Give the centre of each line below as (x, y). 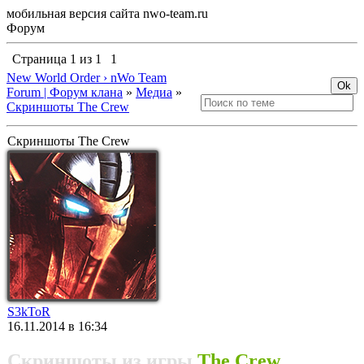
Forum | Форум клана (65, 92)
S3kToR (29, 312)
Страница (41, 59)
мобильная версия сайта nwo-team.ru (107, 13)
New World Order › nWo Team (87, 78)
